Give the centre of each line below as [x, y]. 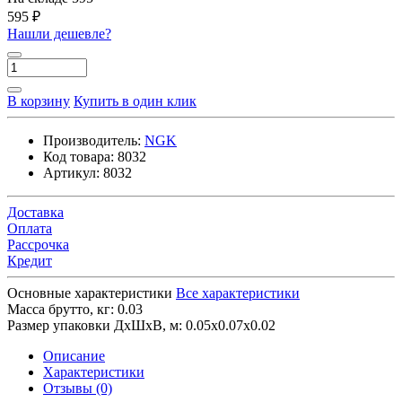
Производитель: [92, 140]
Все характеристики [238, 293]
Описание [74, 355]
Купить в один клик [135, 100]
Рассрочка [38, 244]
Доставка [35, 212]
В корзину [39, 100]
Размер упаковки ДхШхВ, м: [95, 325]
